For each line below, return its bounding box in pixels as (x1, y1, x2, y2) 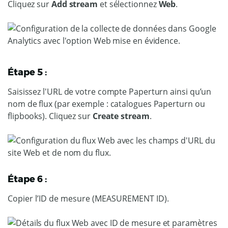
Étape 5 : (8, 67, 47, 78)
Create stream (92, 110, 150, 122)
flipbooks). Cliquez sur (8, 110, 93, 122)
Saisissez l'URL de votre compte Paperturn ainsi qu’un (8, 86, 212, 97)
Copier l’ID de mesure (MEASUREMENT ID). (8, 193, 169, 204)
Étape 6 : (8, 174, 47, 185)
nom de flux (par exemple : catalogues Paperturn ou (8, 98, 205, 109)
